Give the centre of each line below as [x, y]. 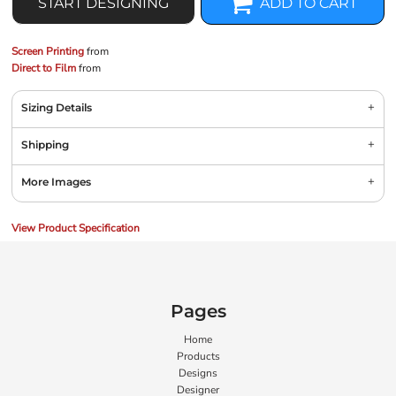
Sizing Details [57, 107]
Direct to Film [44, 68]
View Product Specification [76, 228]
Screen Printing [48, 51]
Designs [198, 373]
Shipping [45, 145]
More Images [56, 182]
